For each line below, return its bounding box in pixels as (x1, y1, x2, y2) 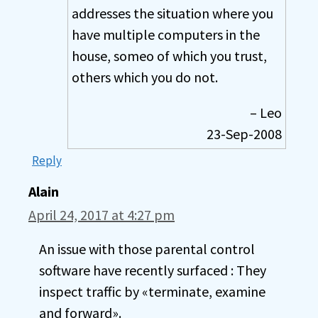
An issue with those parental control (39, 239, 255, 258)
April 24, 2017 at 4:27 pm (28, 205, 175, 224)
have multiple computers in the (72, 25, 260, 43)
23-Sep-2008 (207, 124, 282, 143)
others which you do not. (72, 67, 218, 86)
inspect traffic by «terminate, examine (39, 282, 265, 300)
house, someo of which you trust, (72, 46, 267, 65)
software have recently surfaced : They (39, 261, 266, 279)
